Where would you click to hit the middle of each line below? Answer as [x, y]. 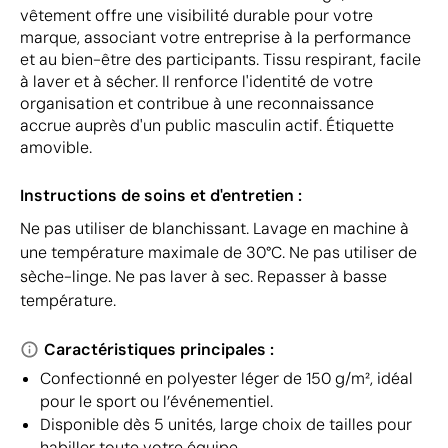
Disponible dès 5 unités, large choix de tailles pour [226, 425]
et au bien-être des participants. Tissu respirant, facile [220, 59]
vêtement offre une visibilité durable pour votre [196, 15]
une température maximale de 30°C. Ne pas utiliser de [218, 252]
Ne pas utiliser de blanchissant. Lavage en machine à [214, 228]
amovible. [56, 147]
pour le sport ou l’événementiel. [156, 402]
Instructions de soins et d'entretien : [161, 195]
